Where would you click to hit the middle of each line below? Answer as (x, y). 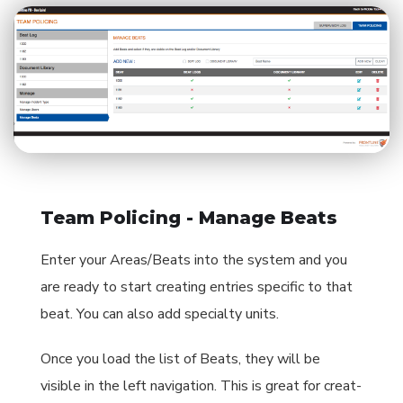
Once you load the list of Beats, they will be (180, 359)
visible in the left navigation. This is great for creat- (201, 386)
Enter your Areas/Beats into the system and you (194, 260)
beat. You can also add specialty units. (160, 314)
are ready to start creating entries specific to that (197, 287)
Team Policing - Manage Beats (189, 218)
